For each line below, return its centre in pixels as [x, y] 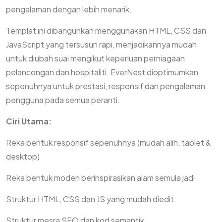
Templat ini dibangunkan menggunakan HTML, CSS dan [106, 30]
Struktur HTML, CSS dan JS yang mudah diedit [90, 199]
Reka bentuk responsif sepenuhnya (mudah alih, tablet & [109, 142]
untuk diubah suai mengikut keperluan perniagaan [95, 58]
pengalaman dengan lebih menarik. [69, 9]
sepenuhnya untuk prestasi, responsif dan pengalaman [106, 86]
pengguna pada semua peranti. [63, 100]
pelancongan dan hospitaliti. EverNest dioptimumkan [102, 72]
